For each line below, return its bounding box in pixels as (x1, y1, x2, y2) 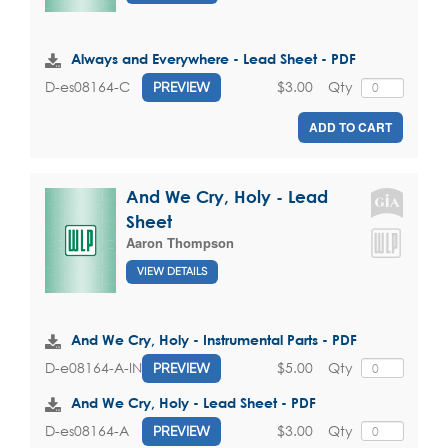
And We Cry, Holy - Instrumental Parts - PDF (71, 330, 357, 348)
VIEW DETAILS (137, 265, 207, 279)
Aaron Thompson (126, 232, 234, 252)
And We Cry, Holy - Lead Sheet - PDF (71, 393, 316, 411)
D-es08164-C (45, 77, 130, 97)
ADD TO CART (309, 117, 392, 136)
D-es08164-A (45, 421, 129, 441)
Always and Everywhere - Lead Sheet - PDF (71, 49, 356, 67)
